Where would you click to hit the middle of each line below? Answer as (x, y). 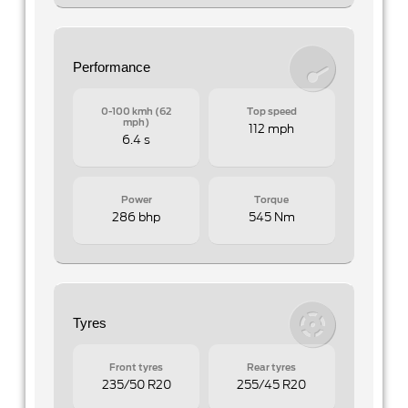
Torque (272, 200)
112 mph (272, 129)
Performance (112, 66)
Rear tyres (272, 367)
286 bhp (137, 218)
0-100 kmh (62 (137, 112)
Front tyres (137, 367)
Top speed (271, 112)
